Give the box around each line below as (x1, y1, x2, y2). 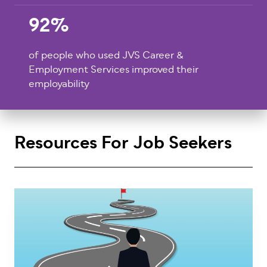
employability (29, 77, 89, 92)
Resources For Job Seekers (14, 131, 232, 158)
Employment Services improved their (29, 63, 198, 78)
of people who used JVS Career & (29, 48, 184, 64)
